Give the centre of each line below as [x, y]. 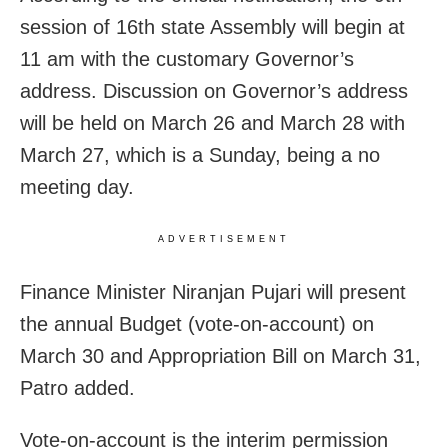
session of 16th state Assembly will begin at [212, 26]
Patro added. [77, 387]
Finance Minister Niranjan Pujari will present [213, 291]
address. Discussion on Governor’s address [214, 90]
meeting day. [77, 186]
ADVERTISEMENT [224, 238]
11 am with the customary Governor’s [187, 58]
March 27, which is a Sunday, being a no [200, 154]
